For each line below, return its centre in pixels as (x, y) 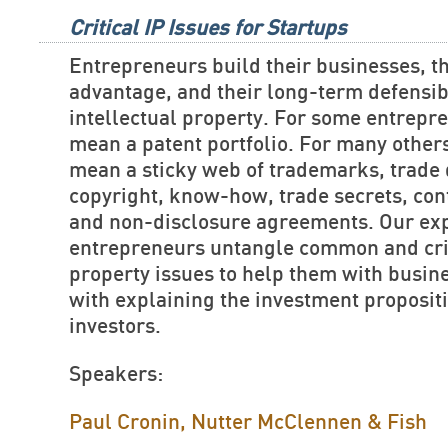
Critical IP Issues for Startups (208, 28)
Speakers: (116, 374)
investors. (115, 326)
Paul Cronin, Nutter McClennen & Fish (248, 422)
